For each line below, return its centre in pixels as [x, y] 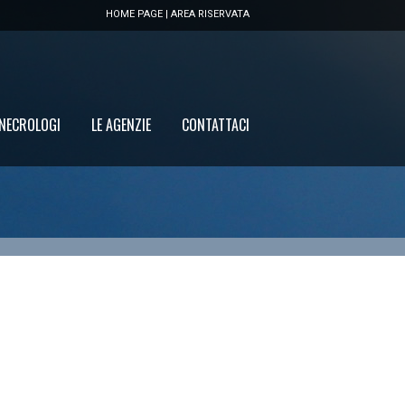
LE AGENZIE [121, 125]
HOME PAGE [134, 14]
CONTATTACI [216, 125]
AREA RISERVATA [210, 14]
